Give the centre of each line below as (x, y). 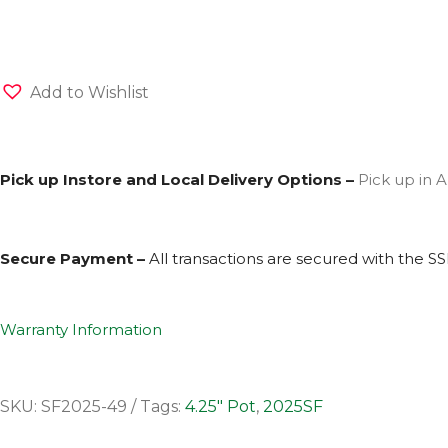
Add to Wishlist (89, 92)
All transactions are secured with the (288, 258)
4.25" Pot (220, 406)
